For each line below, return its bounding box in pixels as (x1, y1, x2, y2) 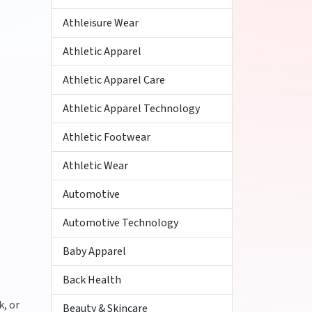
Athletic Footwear (63, 130, 150, 145)
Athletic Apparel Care (63, 72, 165, 88)
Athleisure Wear (63, 15, 139, 31)
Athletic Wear (63, 158, 128, 173)
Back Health (63, 272, 121, 288)
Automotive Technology (63, 215, 178, 231)
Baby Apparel (63, 244, 126, 259)
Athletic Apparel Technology (63, 101, 200, 116)
